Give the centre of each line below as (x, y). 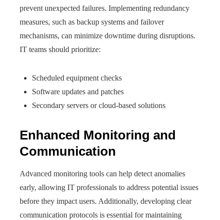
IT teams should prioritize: (60, 49)
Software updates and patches (78, 92)
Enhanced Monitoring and (98, 135)
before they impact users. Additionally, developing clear (106, 201)
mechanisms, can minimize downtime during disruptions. (108, 36)
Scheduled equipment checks (77, 78)
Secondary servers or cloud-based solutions (99, 105)
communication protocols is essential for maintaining (101, 215)
